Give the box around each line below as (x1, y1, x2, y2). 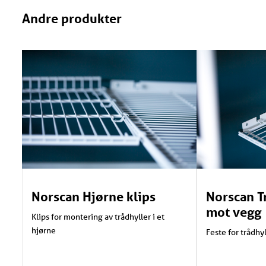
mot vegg (205, 204, 261, 220)
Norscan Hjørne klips (31, 188, 156, 204)
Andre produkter (22, 10, 122, 26)
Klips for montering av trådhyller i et (31, 211, 164, 222)
